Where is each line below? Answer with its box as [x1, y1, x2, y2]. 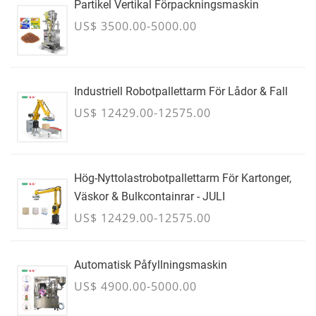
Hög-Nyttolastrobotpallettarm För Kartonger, [74, 171, 291, 185]
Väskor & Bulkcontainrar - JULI [74, 190, 225, 203]
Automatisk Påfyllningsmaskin [74, 258, 227, 272]
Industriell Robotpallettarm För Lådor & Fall [74, 85, 288, 98]
